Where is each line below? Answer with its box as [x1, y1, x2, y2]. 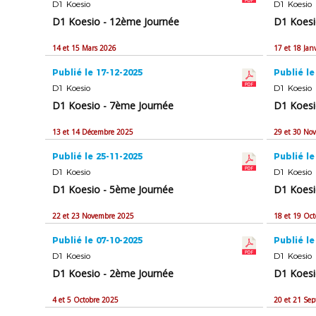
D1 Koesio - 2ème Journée [52, 267, 174, 281]
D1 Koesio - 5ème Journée [52, 183, 174, 197]
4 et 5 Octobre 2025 [52, 295, 119, 305]
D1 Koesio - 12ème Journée [52, 15, 180, 29]
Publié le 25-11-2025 [52, 151, 143, 162]
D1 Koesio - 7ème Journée [52, 99, 174, 113]
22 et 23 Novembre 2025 [52, 211, 135, 221]
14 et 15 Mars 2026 [52, 43, 117, 54]
